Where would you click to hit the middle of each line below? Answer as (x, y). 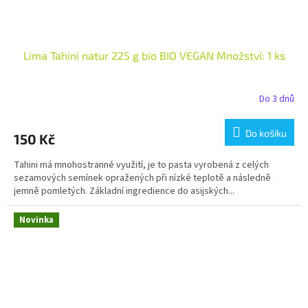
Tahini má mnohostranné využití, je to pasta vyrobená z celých (141, 165)
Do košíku (266, 133)
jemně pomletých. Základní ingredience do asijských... (124, 191)
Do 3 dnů (277, 99)
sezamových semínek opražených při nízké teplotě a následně (142, 178)
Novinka (36, 220)
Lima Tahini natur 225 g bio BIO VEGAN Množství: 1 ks (154, 56)
